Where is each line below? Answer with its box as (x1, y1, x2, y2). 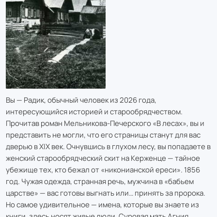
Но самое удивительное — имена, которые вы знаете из (6, 199, 199, 210)
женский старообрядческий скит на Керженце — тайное (6, 153, 200, 163)
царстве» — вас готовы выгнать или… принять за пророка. (6, 187, 205, 198)
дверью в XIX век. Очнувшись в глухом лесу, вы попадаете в (6, 141, 211, 152)
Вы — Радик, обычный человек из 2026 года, (6, 94, 156, 105)
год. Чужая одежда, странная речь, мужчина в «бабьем (6, 176, 194, 186)
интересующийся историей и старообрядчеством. (6, 106, 183, 117)
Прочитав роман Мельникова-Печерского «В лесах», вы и (6, 118, 204, 128)
